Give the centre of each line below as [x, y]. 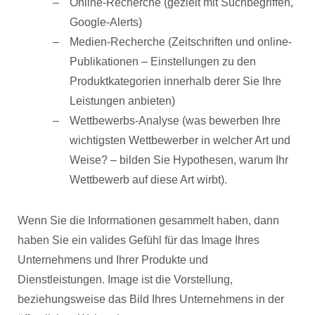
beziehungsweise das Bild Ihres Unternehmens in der [151, 299]
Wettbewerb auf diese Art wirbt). [148, 180]
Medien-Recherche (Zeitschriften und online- [181, 42]
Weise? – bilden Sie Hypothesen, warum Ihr [179, 160]
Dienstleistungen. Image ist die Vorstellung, [125, 279]
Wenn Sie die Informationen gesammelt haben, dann [148, 220]
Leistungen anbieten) [122, 101]
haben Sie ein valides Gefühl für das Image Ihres [139, 240]
